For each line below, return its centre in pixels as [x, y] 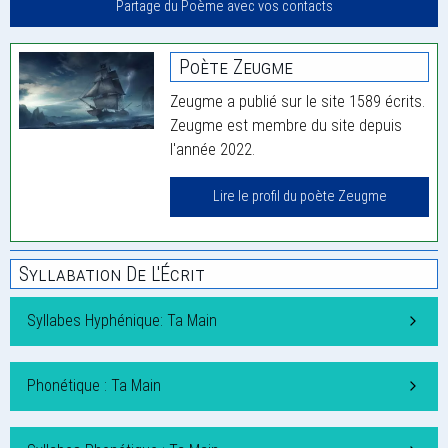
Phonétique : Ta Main [94, 386]
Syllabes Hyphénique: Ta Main [122, 321]
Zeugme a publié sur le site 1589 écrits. [298, 102]
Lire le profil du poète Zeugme [299, 197]
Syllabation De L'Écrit [112, 274]
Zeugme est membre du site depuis [286, 126]
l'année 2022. [213, 150]
